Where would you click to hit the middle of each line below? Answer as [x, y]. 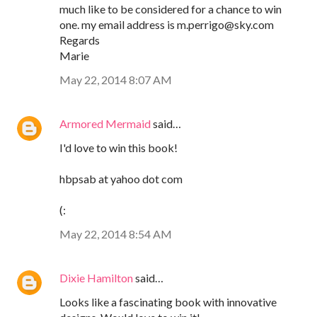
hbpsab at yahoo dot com [121, 179]
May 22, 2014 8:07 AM [116, 80]
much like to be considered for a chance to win [171, 9]
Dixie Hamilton [96, 278]
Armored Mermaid [105, 124]
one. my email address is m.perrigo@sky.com [167, 25]
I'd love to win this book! [119, 148]
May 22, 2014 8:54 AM [116, 234]
